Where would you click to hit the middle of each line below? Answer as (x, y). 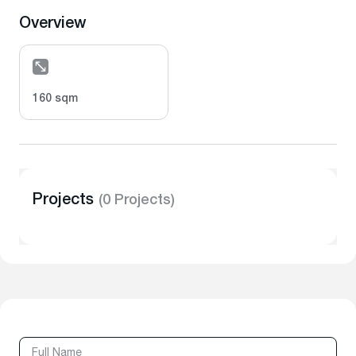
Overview (53, 25)
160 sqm (55, 99)
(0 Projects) (137, 201)
